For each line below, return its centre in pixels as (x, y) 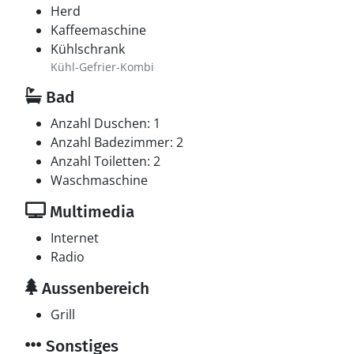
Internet (75, 238)
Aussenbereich (94, 288)
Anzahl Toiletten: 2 (105, 161)
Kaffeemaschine (98, 30)
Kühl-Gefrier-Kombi (102, 67)
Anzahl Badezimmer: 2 (117, 142)
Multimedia (90, 212)
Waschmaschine (99, 180)
